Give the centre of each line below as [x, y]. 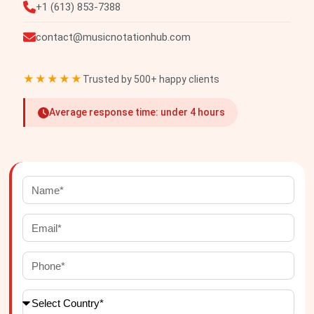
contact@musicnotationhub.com [113, 37]
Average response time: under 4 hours [137, 112]
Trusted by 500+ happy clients [151, 79]
